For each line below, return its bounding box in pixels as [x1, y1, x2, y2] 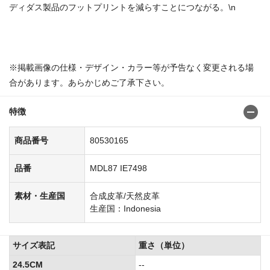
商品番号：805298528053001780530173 [9, 32, 167, 42]
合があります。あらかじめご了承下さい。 [9, 77, 169, 87]
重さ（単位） [139, 240, 189, 250]
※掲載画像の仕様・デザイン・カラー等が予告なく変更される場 [9, 62, 254, 72]
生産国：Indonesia [90, 203, 161, 213]
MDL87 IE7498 [90, 163, 147, 173]
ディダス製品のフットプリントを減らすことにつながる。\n [9, 2, 236, 12]
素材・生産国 [14, 190, 65, 201]
